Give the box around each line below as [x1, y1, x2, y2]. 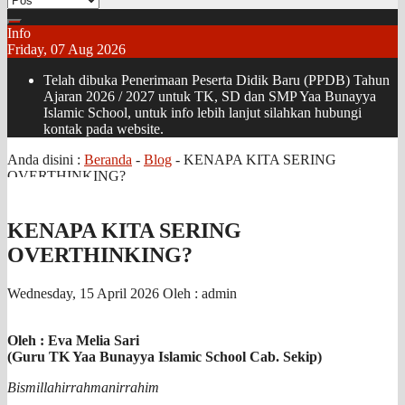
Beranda [84, 152, 132, 167]
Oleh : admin [163, 285, 237, 301]
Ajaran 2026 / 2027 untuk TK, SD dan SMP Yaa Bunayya [43, 89, 376, 104]
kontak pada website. [43, 121, 164, 137]
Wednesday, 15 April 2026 [7, 285, 163, 301]
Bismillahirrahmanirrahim [7, 379, 159, 395]
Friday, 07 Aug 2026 [7, 42, 126, 57]
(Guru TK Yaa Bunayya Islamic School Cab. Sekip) [7, 348, 322, 364]
